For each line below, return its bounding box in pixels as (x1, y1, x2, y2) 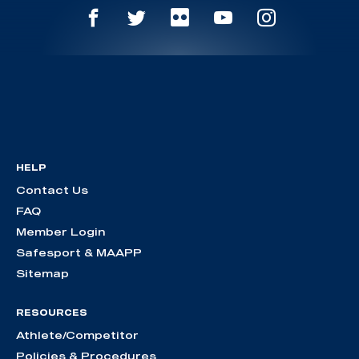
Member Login (16, 225, 106, 239)
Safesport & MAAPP (16, 246, 142, 260)
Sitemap (16, 267, 69, 280)
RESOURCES (16, 308, 87, 318)
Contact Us (16, 184, 88, 197)
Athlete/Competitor (16, 329, 139, 342)
